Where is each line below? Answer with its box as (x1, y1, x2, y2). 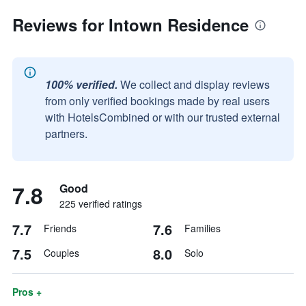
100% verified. (45, 76, 117, 92)
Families (184, 221, 221, 235)
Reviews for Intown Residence (12, 13, 249, 36)
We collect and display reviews (120, 76, 270, 92)
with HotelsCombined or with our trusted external (45, 109, 280, 125)
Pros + (12, 285, 42, 298)
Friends (44, 221, 76, 235)
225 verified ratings (59, 197, 142, 210)
